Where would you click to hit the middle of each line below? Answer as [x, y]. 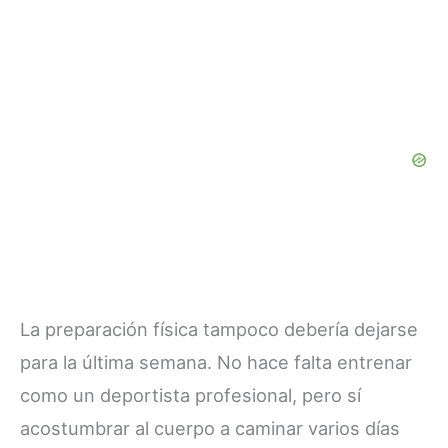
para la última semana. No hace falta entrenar [216, 362]
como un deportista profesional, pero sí [190, 395]
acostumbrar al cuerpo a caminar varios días [210, 428]
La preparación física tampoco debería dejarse [219, 329]
